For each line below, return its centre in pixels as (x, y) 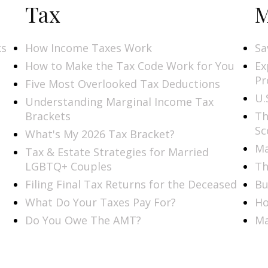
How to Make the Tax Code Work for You (130, 66)
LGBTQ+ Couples (69, 166)
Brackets (48, 116)
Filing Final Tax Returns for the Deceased (131, 184)
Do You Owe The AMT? (83, 220)
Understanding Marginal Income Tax (120, 101)
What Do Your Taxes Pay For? (101, 202)
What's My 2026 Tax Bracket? (100, 134)
